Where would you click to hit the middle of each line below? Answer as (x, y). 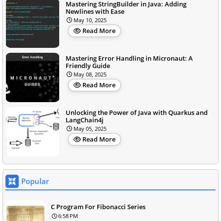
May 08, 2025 (90, 74)
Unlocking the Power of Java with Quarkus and (137, 113)
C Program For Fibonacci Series (98, 207)
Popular (35, 181)
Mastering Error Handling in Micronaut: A (129, 58)
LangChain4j (85, 120)
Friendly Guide (88, 66)
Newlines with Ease (95, 12)
